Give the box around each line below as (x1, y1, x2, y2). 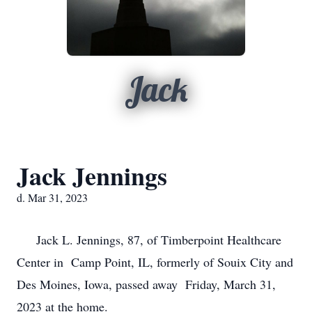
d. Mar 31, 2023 (17, 190, 88, 205)
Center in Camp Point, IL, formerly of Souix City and (17, 253, 293, 270)
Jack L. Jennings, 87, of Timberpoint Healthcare (17, 231, 281, 248)
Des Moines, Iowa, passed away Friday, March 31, (17, 276, 276, 292)
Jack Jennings (17, 157, 167, 194)
